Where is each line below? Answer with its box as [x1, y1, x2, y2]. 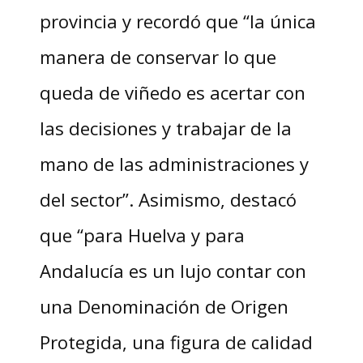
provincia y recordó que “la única [39, 9, 316, 34]
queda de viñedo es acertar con [39, 80, 305, 105]
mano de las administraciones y [39, 152, 309, 177]
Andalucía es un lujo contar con [39, 258, 306, 284]
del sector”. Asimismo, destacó [39, 187, 297, 212]
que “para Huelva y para [39, 223, 245, 248]
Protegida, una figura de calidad [39, 330, 313, 355]
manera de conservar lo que [39, 45, 276, 70]
